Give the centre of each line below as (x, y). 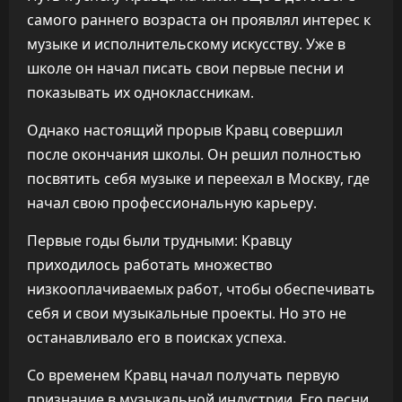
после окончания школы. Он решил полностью (194, 154)
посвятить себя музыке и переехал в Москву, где (198, 179)
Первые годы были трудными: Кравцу (159, 240)
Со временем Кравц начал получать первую (183, 375)
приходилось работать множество (150, 265)
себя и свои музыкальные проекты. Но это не (187, 313)
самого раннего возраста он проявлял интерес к (199, 20)
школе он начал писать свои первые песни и (185, 68)
